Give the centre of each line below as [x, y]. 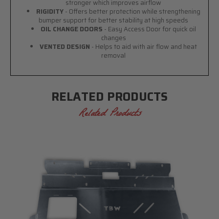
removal [114, 55]
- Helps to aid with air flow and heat [143, 46]
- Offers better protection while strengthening [132, 11]
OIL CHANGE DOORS [71, 29]
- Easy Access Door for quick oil [149, 29]
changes [113, 38]
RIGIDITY [50, 11]
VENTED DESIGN [65, 46]
